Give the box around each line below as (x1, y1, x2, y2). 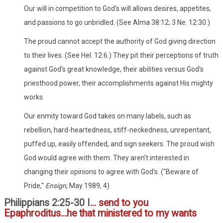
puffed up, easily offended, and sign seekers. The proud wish (24, 139, 215, 148)
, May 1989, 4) (66, 181, 110, 190)
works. (24, 93, 44, 101)
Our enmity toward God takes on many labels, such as (24, 111, 191, 120)
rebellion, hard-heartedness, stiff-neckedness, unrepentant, (24, 125, 211, 134)
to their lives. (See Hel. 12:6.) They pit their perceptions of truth (24, 51, 219, 59)
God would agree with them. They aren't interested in (24, 153, 189, 162)
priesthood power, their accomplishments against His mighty (24, 79, 213, 87)
